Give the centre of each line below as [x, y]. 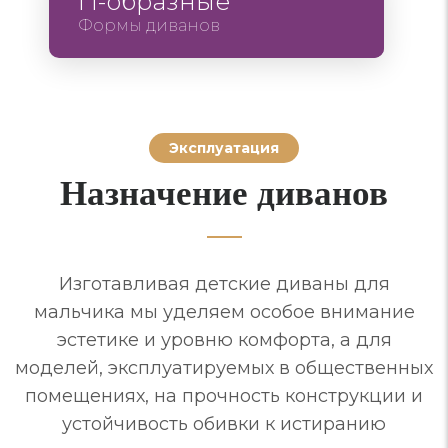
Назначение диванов [224, 191]
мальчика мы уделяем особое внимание [224, 311]
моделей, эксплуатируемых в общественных [224, 367]
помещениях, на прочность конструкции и [224, 395]
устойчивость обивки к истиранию [224, 423]
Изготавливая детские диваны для [224, 283]
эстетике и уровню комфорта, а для [224, 339]
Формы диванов [149, 25]
